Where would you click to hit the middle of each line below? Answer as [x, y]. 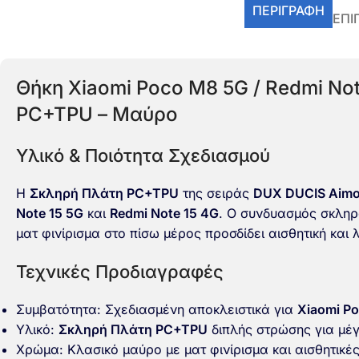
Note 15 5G [50, 213]
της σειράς [216, 193]
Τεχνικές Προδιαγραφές [120, 272]
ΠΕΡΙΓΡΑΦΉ [288, 10]
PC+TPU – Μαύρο [97, 114]
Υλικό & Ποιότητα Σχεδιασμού [143, 155]
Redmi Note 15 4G [164, 213]
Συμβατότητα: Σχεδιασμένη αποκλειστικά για [157, 309]
